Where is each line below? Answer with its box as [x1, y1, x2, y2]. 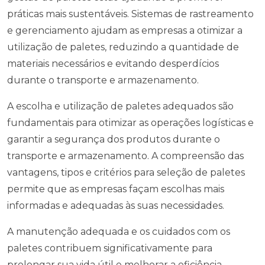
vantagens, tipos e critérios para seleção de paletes [7, 167, 245, 178]
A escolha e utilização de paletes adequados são [7, 101, 234, 112]
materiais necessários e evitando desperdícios [7, 58, 219, 69]
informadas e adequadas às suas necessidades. [7, 200, 224, 211]
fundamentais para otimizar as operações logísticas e [7, 117, 254, 128]
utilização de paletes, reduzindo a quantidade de [7, 41, 239, 53]
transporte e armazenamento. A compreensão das [7, 150, 244, 161]
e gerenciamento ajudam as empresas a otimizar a [7, 25, 243, 36]
